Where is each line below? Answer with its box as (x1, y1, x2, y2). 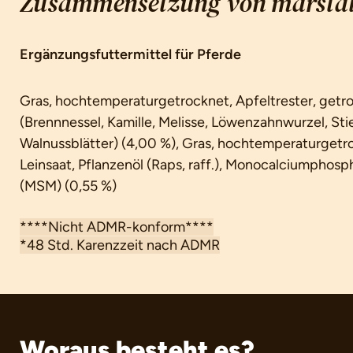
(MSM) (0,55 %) (20, 176, 117, 195)
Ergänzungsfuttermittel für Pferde (20, 45, 241, 63)
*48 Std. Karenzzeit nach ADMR (20, 236, 220, 254)
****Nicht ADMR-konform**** (20, 217, 214, 236)
